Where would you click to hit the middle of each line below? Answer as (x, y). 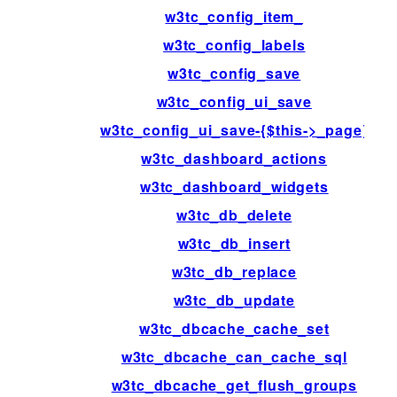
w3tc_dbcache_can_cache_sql (234, 356)
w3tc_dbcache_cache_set (234, 328)
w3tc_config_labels (234, 44)
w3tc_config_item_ (234, 16)
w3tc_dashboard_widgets (234, 186)
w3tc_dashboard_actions (234, 158)
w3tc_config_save (234, 73)
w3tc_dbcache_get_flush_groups (234, 385)
